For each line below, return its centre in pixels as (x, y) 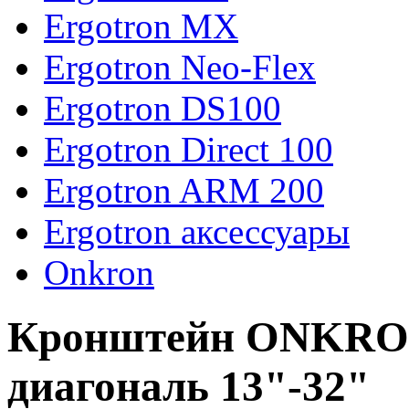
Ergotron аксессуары (197, 231)
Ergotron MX (141, 26)
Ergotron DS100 (163, 108)
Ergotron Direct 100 (189, 149)
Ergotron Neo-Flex (180, 67)
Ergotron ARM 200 (184, 190)
